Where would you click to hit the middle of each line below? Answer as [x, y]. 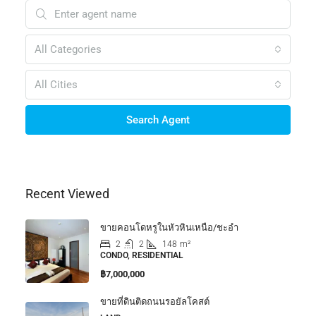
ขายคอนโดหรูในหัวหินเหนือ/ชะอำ [169, 228]
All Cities [56, 85]
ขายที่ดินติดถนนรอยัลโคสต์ [155, 302]
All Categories [68, 50]
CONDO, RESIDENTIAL [141, 256]
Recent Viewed [67, 194]
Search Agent [158, 120]
